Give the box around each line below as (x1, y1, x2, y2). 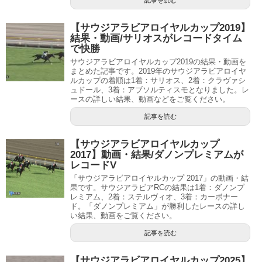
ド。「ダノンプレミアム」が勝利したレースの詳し (70, 202, 245, 211)
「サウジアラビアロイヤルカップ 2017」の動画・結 (70, 174, 249, 183)
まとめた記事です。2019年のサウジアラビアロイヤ (70, 67, 246, 76)
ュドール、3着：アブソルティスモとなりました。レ (70, 85, 249, 95)
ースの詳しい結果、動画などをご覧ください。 (70, 95, 230, 104)
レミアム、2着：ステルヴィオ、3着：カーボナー (70, 192, 238, 202)
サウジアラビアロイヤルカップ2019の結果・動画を (70, 57, 246, 67)
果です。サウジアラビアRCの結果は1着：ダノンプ (70, 183, 244, 192)
